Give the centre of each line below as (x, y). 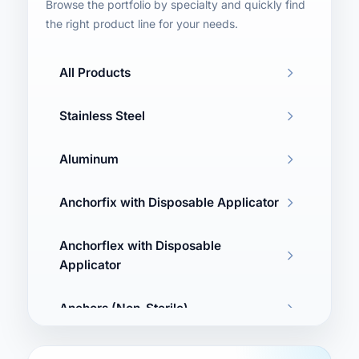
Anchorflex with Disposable (140, 246)
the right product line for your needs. (142, 24)
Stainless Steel (102, 116)
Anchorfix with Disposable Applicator (169, 202)
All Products (95, 73)
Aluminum (89, 159)
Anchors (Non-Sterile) (124, 308)
